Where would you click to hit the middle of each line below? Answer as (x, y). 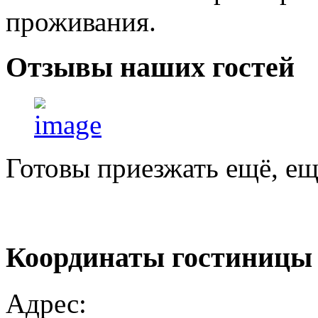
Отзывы (63, 67)
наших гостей (207, 67)
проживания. (81, 21)
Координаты (89, 257)
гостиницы (242, 257)
